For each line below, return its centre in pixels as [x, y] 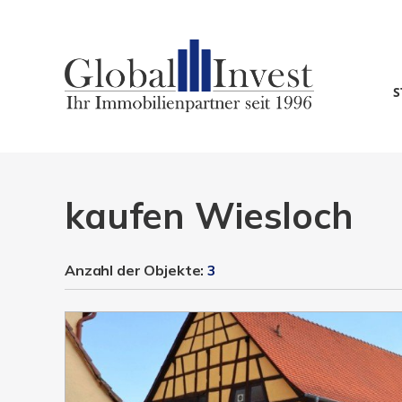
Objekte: [176, 270]
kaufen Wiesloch [209, 215]
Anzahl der [105, 270]
